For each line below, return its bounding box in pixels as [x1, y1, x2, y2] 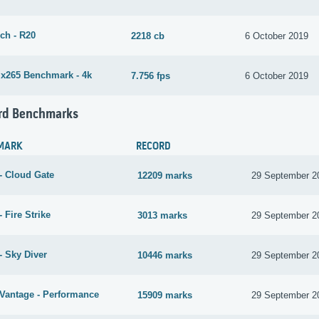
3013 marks [137, 209, 188, 221]
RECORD [136, 140, 171, 154]
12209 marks [137, 169, 193, 181]
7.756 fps [131, 70, 171, 81]
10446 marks [137, 249, 193, 261]
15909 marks [137, 289, 193, 300]
